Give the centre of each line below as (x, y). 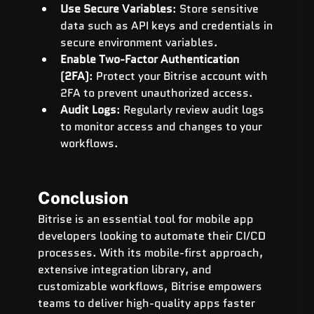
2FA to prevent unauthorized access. (156, 93)
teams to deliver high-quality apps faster (148, 303)
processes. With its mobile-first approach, (152, 252)
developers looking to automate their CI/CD (153, 235)
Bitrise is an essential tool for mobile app (147, 219)
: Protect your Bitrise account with (179, 76)
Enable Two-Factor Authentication (151, 59)
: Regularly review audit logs (191, 109)
